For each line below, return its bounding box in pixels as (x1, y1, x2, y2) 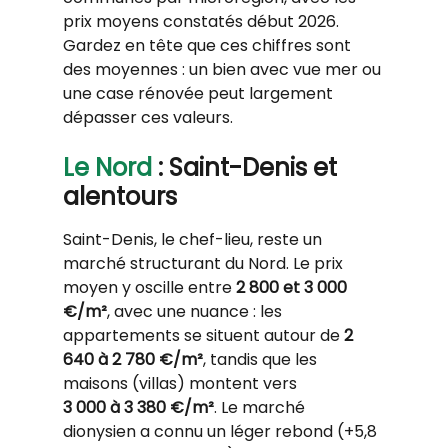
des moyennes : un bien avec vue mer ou (62, 57, 385, 81)
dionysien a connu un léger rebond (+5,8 (62, 419, 381, 443)
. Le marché (213, 395, 309, 419)
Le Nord (62, 150, 152, 184)
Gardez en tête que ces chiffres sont (62, 33, 355, 57)
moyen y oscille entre (62, 275, 236, 299)
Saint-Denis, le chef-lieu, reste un (62, 227, 326, 251)
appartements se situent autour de (62, 323, 344, 347)
